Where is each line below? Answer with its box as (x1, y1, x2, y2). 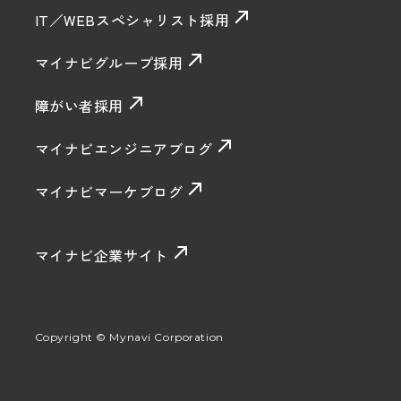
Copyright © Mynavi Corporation (34, 329, 224, 344)
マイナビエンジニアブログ (34, 138, 213, 160)
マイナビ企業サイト (34, 243, 168, 266)
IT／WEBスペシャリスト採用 (34, 9, 230, 31)
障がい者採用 (34, 95, 124, 117)
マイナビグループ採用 (34, 52, 183, 74)
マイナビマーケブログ (34, 181, 183, 203)
